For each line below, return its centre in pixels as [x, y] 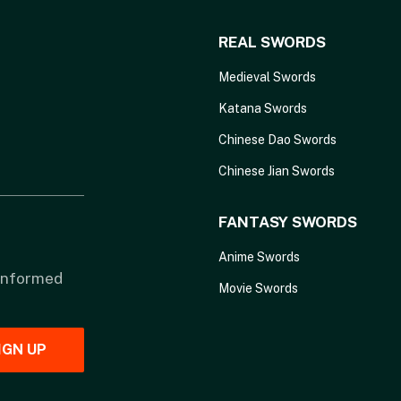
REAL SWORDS [272, 43]
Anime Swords [259, 257]
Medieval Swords [267, 77]
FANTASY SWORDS [288, 222]
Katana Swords [263, 109]
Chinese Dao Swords [277, 140]
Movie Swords [258, 289]
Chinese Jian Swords [277, 171]
